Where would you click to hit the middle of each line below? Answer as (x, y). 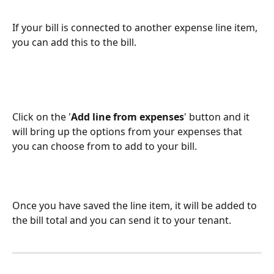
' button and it (218, 117)
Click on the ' (42, 117)
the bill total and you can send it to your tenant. (123, 220)
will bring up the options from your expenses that (128, 131)
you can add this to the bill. (76, 43)
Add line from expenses (128, 117)
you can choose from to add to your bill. (106, 146)
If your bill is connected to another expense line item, (136, 28)
